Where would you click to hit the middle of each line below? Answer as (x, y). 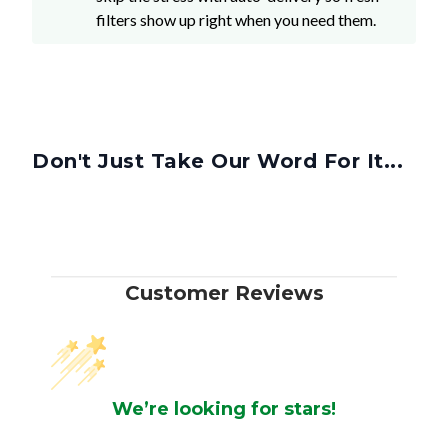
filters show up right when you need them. (236, 20)
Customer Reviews (224, 293)
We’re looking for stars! (224, 409)
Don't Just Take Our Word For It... (217, 161)
